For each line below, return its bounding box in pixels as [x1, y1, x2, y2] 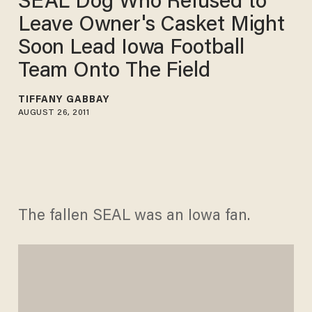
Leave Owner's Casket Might [17, 15, 286, 36]
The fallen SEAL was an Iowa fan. [17, 209, 250, 225]
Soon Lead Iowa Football [17, 38, 244, 59]
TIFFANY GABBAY [17, 95, 110, 105]
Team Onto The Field [17, 61, 210, 82]
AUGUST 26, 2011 [17, 108, 90, 117]
